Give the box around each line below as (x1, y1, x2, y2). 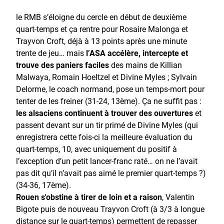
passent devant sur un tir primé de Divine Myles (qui (16, 119, 198, 130)
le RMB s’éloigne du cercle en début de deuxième (16, 11, 186, 22)
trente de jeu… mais (16, 47, 86, 58)
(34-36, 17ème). (16, 179, 71, 190)
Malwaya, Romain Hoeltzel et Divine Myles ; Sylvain (16, 71, 197, 82)
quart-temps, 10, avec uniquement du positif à (16, 143, 177, 154)
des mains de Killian (111, 59, 182, 70)
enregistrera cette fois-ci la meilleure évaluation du (16, 131, 192, 142)
